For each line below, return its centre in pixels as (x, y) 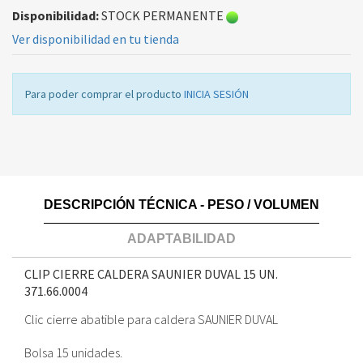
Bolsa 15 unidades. (73, 353)
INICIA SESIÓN (216, 94)
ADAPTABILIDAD (181, 239)
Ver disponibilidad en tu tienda (96, 39)
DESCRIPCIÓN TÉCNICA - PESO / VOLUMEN (181, 205)
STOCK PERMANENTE (162, 16)
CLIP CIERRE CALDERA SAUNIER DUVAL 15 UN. (151, 274)
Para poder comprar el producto (105, 94)
